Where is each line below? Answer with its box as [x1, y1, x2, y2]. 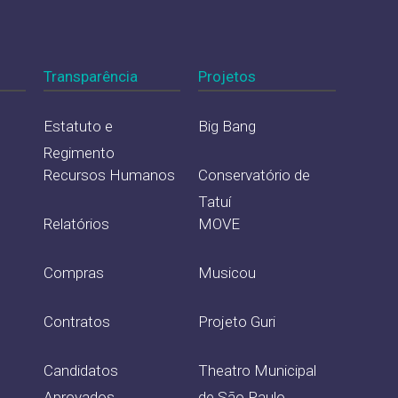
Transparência [43, 67, 138, 85]
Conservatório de [198, 165, 311, 184]
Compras [43, 263, 104, 282]
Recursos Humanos [43, 165, 175, 184]
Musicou [198, 263, 257, 282]
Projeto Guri [198, 312, 276, 330]
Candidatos [43, 361, 118, 379]
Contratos [43, 312, 110, 330]
